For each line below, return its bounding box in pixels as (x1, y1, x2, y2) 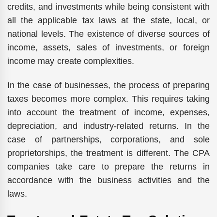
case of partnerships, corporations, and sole (7, 135, 210, 145)
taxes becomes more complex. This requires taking (7, 94, 210, 104)
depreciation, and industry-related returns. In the (7, 121, 210, 131)
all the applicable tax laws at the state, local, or (7, 15, 210, 25)
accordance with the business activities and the (7, 175, 210, 186)
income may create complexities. (7, 56, 134, 66)
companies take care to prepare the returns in (7, 162, 210, 172)
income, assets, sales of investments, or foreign (7, 42, 210, 52)
